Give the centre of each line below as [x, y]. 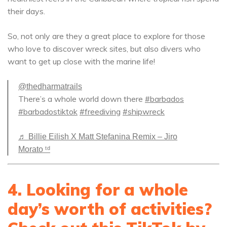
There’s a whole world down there [82, 99]
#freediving [100, 111]
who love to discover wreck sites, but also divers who [104, 49]
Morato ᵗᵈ [34, 149]
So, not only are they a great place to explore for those [106, 36]
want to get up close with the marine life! [81, 61]
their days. [26, 11]
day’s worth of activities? [110, 209]
